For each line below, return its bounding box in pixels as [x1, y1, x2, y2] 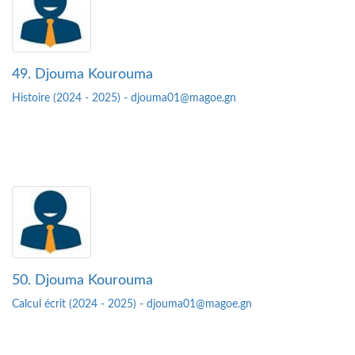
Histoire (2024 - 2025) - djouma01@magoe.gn [12, 93, 236, 105]
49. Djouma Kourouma [12, 67, 153, 82]
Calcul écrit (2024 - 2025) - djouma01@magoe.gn [12, 299, 252, 311]
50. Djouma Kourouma [12, 273, 153, 288]
